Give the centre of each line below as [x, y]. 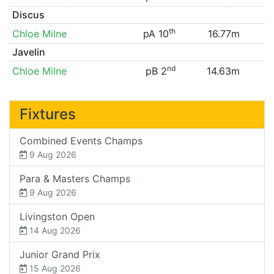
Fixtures [48, 114]
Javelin [28, 52]
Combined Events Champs [81, 140]
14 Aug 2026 [54, 230]
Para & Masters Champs [75, 178]
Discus [28, 14]
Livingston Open [57, 216]
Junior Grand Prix [60, 254]
